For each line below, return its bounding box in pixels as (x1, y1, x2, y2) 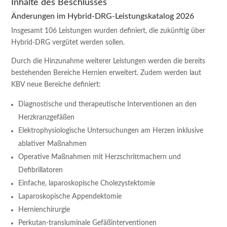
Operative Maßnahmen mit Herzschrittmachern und (18, 154, 181, 161)
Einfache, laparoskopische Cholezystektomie (18, 180, 156, 187)
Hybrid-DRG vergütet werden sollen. (11, 39, 125, 46)
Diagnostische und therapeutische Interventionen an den (18, 101, 197, 108)
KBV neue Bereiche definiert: (11, 81, 101, 88)
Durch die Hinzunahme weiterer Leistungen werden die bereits (11, 58, 206, 65)
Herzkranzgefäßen (18, 114, 75, 121)
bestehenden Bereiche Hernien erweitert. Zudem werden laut (11, 69, 202, 77)
